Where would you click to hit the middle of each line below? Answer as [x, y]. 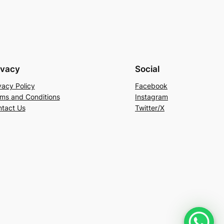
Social [147, 69]
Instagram [151, 97]
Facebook [151, 86]
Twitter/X [150, 108]
